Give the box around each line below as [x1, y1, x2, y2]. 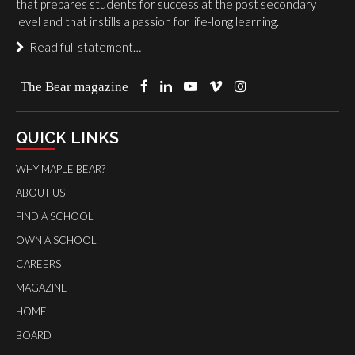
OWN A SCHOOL [16, 234, 97, 246]
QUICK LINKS [16, 128, 119, 147]
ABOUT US [16, 186, 65, 199]
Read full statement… [25, 40, 141, 54]
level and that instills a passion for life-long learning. [16, 14, 279, 29]
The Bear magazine [21, 79, 128, 93]
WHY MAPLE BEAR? [16, 162, 105, 175]
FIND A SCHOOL [16, 210, 94, 223]
